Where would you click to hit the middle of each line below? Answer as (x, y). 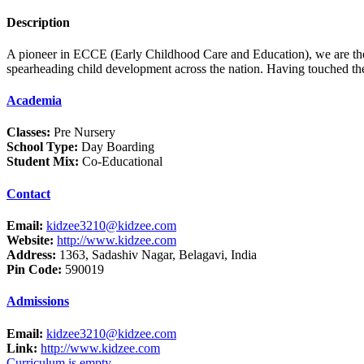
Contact (28, 193)
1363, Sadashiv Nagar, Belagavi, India (156, 255)
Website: (30, 240)
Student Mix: (43, 162)
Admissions (38, 301)
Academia (34, 101)
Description (38, 22)
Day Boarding (116, 147)
